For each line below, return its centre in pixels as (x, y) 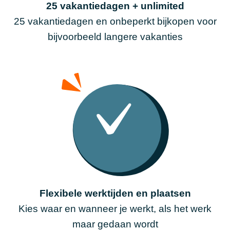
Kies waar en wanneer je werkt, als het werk (115, 208)
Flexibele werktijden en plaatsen (115, 193)
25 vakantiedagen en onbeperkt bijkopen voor (115, 21)
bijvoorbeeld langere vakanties (115, 36)
